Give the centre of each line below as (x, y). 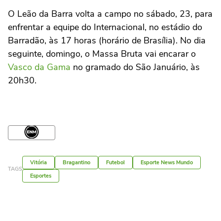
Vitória (38, 162)
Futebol (115, 162)
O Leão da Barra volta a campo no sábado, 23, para (110, 14)
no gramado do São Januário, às (135, 67)
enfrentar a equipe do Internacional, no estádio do (105, 27)
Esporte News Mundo (167, 162)
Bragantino (76, 162)
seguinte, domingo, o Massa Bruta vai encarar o (102, 54)
